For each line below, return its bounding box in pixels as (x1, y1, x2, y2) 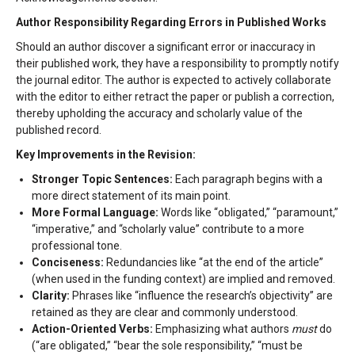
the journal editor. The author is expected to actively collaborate (16, 74, 331, 86)
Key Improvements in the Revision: (16, 148, 196, 161)
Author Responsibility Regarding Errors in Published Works (16, 16, 326, 29)
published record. (16, 124, 101, 136)
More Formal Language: (32, 206, 158, 219)
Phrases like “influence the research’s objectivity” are (70, 289, 333, 302)
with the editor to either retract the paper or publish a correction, (16, 90, 334, 103)
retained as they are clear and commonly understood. (32, 306, 298, 319)
